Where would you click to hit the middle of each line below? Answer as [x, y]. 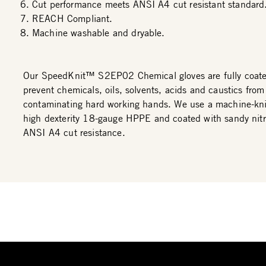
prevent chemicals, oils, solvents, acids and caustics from [144, 90]
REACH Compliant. [72, 18]
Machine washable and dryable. [99, 33]
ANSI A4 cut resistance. [74, 132]
